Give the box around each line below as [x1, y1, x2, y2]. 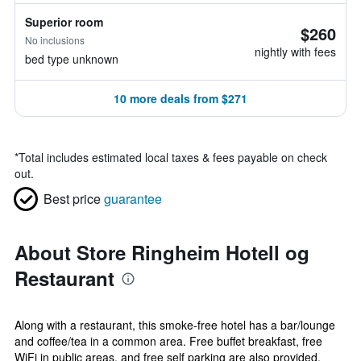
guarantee [104, 189, 162, 208]
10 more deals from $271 [114, 90, 247, 106]
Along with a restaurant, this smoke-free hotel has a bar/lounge [15, 317, 335, 333]
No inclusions [25, 33, 85, 47]
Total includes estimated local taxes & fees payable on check [19, 149, 327, 165]
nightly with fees [255, 44, 336, 60]
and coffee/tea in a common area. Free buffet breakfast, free [15, 333, 322, 349]
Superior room [25, 14, 103, 30]
